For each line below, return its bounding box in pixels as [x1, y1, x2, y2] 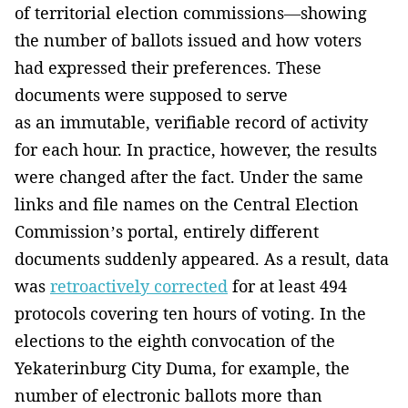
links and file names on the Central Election [15, 193, 359, 216]
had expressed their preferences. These [15, 56, 321, 79]
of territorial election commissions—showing [15, 2, 367, 25]
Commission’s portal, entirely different [15, 220, 319, 243]
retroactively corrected [50, 275, 228, 298]
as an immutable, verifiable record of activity [15, 111, 368, 134]
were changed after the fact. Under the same [15, 166, 363, 189]
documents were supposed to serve [15, 84, 288, 107]
